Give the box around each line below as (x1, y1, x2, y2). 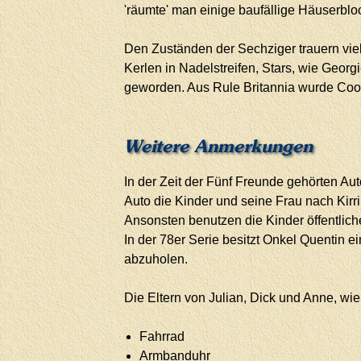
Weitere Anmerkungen (124, 135, 313, 158)
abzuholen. (124, 251, 188, 266)
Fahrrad (139, 329, 185, 343)
